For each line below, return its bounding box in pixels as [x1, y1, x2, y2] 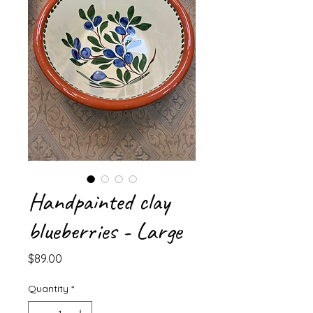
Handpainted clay [28, 186, 170, 217]
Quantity [28, 282, 68, 295]
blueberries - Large [28, 215, 182, 247]
